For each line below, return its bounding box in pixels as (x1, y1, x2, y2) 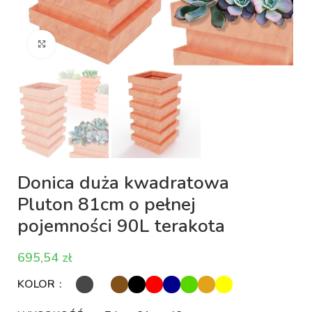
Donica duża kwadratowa (17, 170, 230, 195)
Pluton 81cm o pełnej (17, 192, 196, 217)
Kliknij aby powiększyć (56, 37, 151, 50)
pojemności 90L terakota (17, 213, 226, 238)
